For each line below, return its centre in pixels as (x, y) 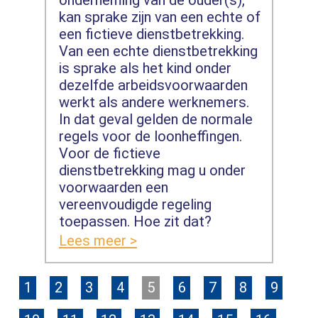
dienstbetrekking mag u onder (152, 170)
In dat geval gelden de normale (155, 119)
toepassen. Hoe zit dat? (135, 221)
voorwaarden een (113, 187)
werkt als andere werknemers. (154, 102)
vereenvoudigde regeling (135, 204)
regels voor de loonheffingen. (150, 136)
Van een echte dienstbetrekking (158, 51)
